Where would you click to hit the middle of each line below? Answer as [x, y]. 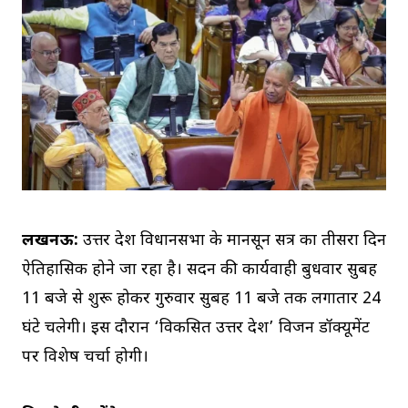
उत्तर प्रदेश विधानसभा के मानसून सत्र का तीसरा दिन [232, 240]
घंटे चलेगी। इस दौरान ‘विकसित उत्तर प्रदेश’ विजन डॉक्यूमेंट [196, 328]
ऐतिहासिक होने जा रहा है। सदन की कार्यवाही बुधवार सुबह [199, 270]
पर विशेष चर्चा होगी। [85, 357]
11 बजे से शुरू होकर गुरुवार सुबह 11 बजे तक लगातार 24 [201, 299]
